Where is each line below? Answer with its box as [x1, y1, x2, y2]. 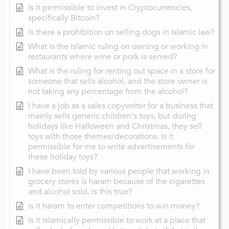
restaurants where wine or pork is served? [28, 51, 177, 63]
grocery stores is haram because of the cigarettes [28, 176, 205, 188]
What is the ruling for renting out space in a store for [28, 65, 215, 77]
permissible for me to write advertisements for [28, 141, 195, 153]
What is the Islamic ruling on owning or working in [28, 41, 208, 53]
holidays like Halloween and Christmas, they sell [28, 121, 202, 132]
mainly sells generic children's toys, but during [28, 110, 196, 122]
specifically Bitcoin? [28, 12, 100, 24]
